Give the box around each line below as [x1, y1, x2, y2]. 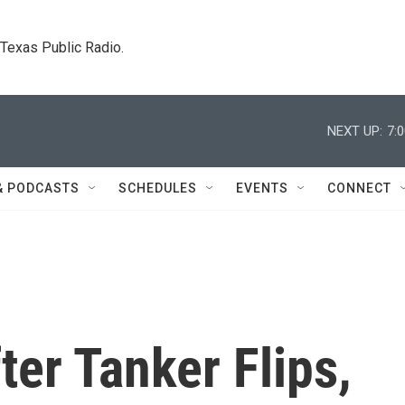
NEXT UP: [327, 122, 382, 139]
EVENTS [236, 181, 288, 195]
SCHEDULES [118, 181, 197, 195]
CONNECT [327, 181, 391, 195]
